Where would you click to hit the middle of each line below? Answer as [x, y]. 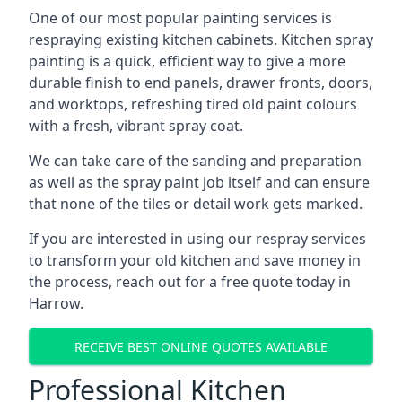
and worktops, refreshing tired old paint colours [193, 104]
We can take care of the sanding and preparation [195, 161]
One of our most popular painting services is [180, 18]
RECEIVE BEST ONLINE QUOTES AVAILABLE [201, 346]
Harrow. [56, 303]
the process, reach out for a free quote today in [190, 282]
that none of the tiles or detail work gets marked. [196, 204]
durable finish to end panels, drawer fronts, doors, [201, 83]
